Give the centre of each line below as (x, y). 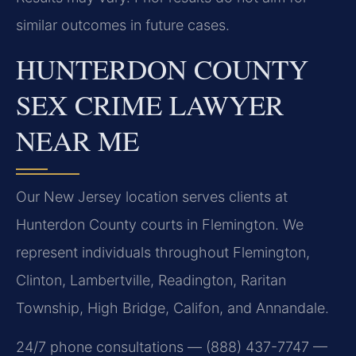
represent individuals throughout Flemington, (163, 252)
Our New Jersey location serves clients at (152, 196)
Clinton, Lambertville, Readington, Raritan (151, 280)
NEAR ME (77, 140)
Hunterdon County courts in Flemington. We (160, 224)
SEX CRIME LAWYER (150, 104)
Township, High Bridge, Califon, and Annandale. (172, 308)
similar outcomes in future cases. (123, 25)
